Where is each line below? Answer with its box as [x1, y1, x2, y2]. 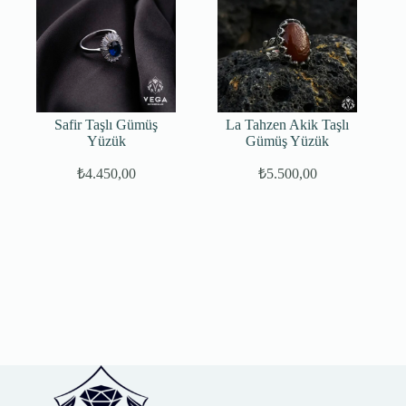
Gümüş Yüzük [246, 133, 330, 150]
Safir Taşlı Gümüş [54, 117, 159, 133]
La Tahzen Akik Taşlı [226, 117, 350, 133]
